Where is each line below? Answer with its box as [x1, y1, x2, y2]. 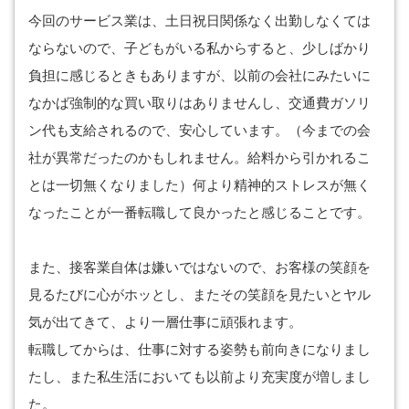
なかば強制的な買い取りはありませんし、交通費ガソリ [28, 95, 371, 111]
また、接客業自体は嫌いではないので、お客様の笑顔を [28, 259, 371, 276]
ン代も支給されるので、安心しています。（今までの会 [28, 122, 371, 139]
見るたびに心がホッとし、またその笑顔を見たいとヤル [28, 287, 371, 303]
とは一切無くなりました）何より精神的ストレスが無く [28, 177, 371, 194]
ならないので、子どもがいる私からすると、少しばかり [28, 40, 371, 57]
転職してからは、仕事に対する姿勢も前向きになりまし [28, 341, 371, 358]
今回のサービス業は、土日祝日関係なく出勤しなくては [28, 13, 371, 29]
